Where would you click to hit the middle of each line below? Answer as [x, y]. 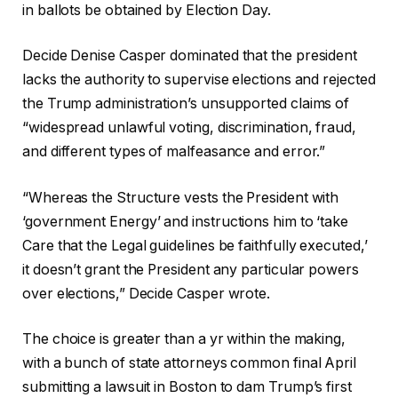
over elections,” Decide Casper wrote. [147, 293]
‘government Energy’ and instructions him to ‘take [186, 221]
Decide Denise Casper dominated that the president [190, 56]
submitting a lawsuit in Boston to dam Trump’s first [187, 387]
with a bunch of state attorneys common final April [190, 363]
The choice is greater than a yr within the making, [184, 339]
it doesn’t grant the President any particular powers [191, 269]
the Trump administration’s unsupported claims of [186, 104]
